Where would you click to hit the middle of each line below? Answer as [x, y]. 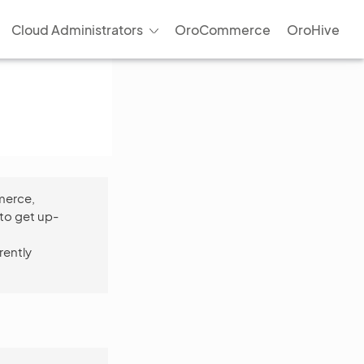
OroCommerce [223, 29]
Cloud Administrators [77, 29]
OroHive [313, 29]
